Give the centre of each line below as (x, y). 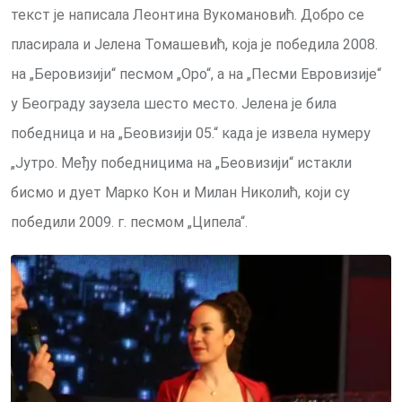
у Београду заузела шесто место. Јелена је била (174, 104)
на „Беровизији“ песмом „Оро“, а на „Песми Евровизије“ (196, 74)
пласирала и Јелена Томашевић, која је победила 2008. (194, 45)
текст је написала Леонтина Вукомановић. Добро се (188, 15)
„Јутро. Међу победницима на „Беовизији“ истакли (181, 163)
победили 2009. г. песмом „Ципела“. (129, 223)
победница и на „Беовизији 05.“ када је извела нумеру (191, 134)
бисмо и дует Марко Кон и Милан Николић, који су (180, 193)
